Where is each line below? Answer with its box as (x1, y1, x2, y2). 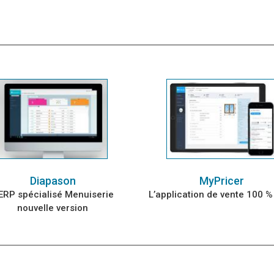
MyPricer (199, 174, 244, 187)
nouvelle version (17, 202, 88, 213)
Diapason (29, 174, 76, 187)
